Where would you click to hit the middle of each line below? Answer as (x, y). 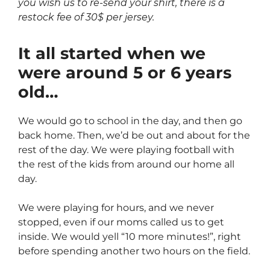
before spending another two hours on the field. (134, 251)
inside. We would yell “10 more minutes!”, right (130, 237)
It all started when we (112, 54)
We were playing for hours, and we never (116, 208)
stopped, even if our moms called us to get (121, 222)
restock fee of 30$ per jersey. (86, 17)
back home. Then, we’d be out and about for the (134, 136)
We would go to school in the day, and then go (130, 121)
